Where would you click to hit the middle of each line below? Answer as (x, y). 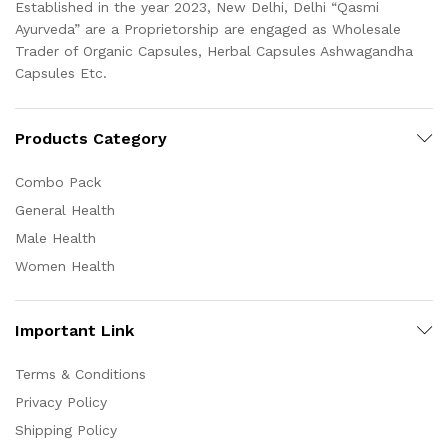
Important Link (74, 330)
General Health (65, 209)
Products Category (91, 138)
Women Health (65, 265)
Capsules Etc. (61, 73)
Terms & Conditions (80, 373)
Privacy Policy (61, 401)
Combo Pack (58, 181)
